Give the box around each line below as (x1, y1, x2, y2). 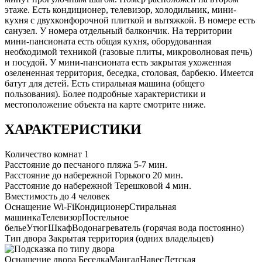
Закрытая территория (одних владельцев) (49, 233, 213, 244)
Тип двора (5, 233, 46, 244)
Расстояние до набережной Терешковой (5, 181, 163, 191)
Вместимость (5, 191, 57, 202)
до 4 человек (60, 191, 110, 202)
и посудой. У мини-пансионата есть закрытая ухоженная (5, 57, 231, 68)
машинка (5, 212, 41, 223)
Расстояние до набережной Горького (5, 170, 150, 181)
